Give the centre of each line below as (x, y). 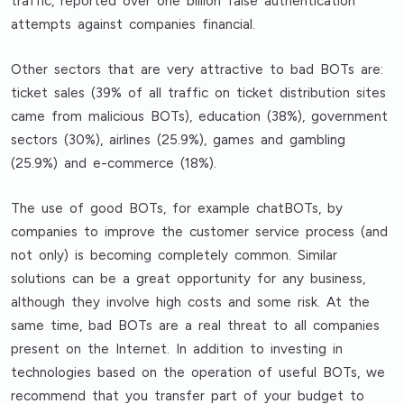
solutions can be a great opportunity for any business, (188, 279)
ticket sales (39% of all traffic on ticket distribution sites (199, 93)
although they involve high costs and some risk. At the (191, 302)
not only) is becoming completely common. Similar (174, 255)
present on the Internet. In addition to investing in (177, 349)
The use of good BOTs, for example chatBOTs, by (177, 208)
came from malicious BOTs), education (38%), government (200, 116)
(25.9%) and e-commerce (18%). (114, 163)
